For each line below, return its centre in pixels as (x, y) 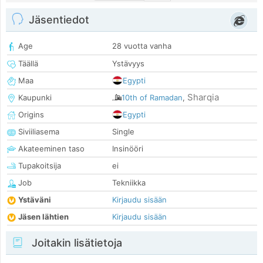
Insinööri (128, 149)
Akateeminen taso (50, 149)
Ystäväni (35, 200)
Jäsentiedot (59, 20)
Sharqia (203, 97)
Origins (30, 115)
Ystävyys (128, 64)
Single (123, 132)
